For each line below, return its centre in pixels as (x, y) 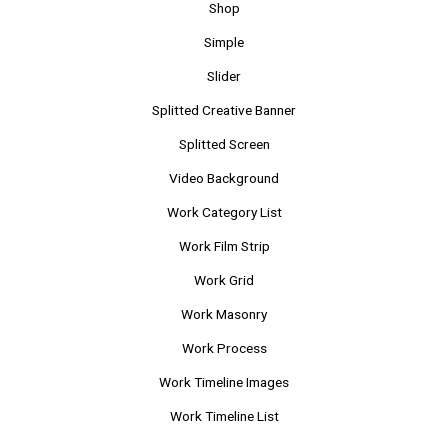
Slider (224, 75)
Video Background (224, 177)
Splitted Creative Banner (224, 109)
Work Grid (224, 279)
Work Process (224, 347)
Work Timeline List (224, 415)
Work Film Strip (224, 245)
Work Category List (224, 211)
